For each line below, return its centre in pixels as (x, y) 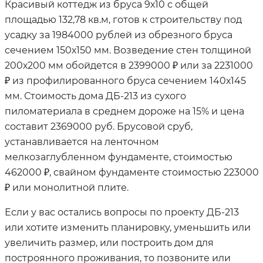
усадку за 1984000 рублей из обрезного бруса (118, 35)
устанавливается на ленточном (82, 142)
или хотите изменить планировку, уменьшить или (127, 228)
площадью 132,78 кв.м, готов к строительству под (123, 20)
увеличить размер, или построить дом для (109, 243)
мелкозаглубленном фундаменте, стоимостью (118, 157)
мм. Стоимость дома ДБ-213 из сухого (95, 96)
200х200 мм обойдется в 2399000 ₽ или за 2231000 (129, 66)
